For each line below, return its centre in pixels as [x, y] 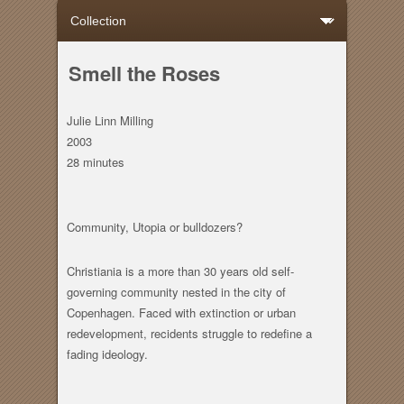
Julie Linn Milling [110, 121]
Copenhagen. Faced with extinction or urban [181, 313]
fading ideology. [107, 354]
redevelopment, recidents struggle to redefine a [189, 334]
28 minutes [95, 162]
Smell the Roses [144, 73]
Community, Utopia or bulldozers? [154, 227]
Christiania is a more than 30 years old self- [180, 271]
